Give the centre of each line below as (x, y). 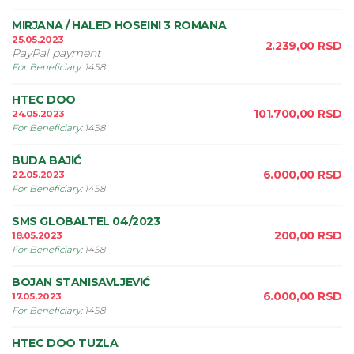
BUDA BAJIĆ (47, 160)
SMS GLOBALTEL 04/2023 (86, 221)
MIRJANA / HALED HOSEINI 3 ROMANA (119, 25)
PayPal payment (56, 53)
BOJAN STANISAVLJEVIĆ (81, 282)
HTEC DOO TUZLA (65, 343)
